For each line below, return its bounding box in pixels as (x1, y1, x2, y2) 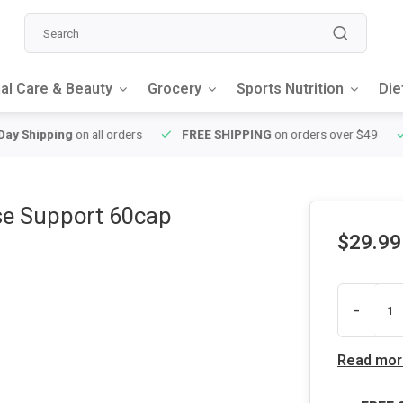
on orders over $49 (260, 127, 366, 141)
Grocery (148, 80, 201, 97)
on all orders (61, 127, 130, 141)
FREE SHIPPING (170, 127, 260, 141)
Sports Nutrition (237, 80, 344, 97)
